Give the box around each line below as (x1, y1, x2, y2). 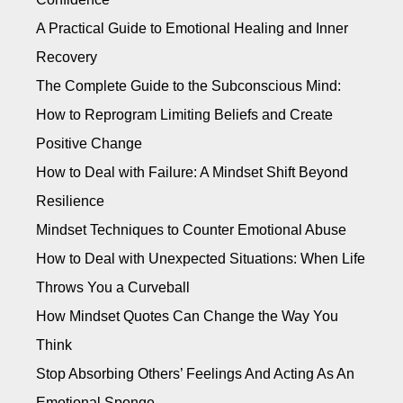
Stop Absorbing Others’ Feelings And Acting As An (36, 366, 354, 382)
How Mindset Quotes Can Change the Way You (36, 309, 338, 325)
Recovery (36, 49, 97, 66)
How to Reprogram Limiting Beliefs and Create (36, 107, 333, 123)
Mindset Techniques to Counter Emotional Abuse (36, 222, 346, 238)
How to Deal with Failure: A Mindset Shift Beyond (36, 165, 348, 181)
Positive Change (36, 136, 142, 152)
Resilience (36, 193, 104, 210)
